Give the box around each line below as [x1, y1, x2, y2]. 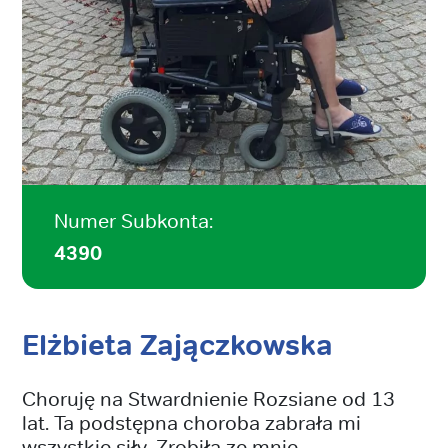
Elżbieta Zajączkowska [22, 326, 333, 364]
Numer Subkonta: [54, 207, 213, 233]
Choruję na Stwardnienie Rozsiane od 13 [22, 385, 395, 411]
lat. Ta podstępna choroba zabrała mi [22, 409, 361, 435]
